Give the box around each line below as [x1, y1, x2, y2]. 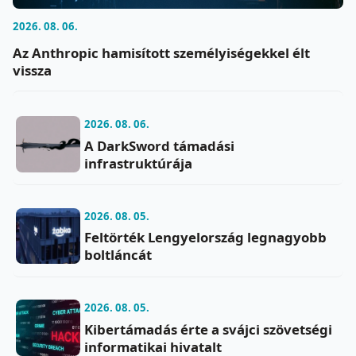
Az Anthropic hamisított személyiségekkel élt [13, 44, 310, 63]
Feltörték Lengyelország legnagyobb [83, 228, 327, 247]
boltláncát [83, 246, 152, 265]
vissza [13, 61, 52, 80]
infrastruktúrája [83, 153, 192, 172]
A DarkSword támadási [83, 136, 234, 155]
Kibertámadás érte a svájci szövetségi [83, 319, 332, 339]
